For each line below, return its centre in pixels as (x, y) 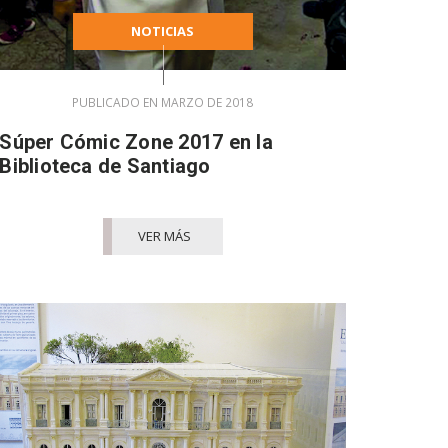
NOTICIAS (163, 30)
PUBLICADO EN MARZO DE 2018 (163, 102)
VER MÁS (165, 235)
